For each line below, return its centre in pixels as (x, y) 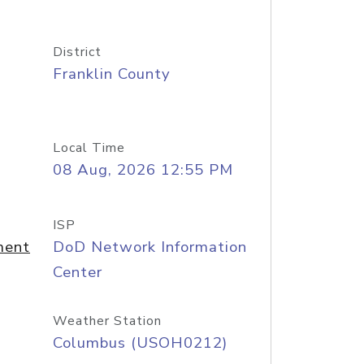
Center (77, 272)
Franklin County (111, 74)
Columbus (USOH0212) (140, 343)
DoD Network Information (149, 247)
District (77, 52)
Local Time (89, 148)
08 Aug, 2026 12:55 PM (143, 170)
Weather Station (107, 321)
